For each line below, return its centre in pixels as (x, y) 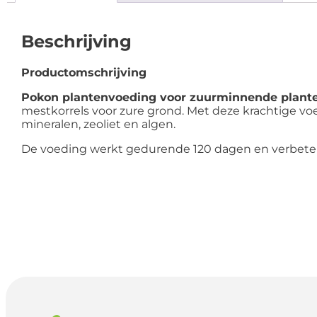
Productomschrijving (84, 73)
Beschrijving (76, 42)
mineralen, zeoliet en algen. (98, 125)
